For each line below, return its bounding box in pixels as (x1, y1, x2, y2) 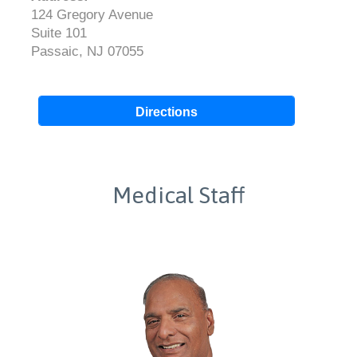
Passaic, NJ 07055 (30, 44, 143, 60)
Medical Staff (112, 182, 245, 209)
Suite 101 (30, 25, 87, 41)
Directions (135, 104, 198, 119)
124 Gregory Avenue (30, 7, 153, 23)
